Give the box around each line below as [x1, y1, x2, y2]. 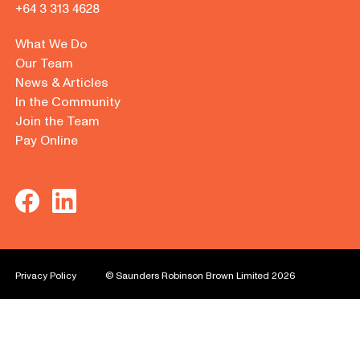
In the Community [14, 92, 121, 111]
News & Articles [14, 73, 108, 92]
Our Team [14, 54, 73, 72]
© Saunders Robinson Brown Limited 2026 [104, 268, 296, 283]
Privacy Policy [14, 268, 76, 283]
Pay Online [14, 131, 78, 149]
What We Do [14, 35, 88, 53]
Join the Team [14, 112, 100, 130]
